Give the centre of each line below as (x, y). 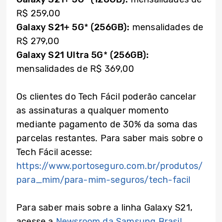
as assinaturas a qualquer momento (93, 111)
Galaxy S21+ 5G (50, 27)
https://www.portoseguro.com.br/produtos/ (110, 166)
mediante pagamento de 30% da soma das (107, 124)
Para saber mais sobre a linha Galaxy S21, (104, 208)
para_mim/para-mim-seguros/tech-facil (104, 180)
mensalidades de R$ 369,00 (75, 69)
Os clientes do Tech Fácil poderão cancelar (107, 97)
